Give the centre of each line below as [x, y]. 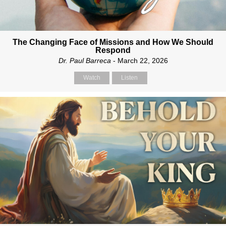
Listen [129, 77]
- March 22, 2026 [139, 60]
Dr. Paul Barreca [84, 60]
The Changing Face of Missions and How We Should [113, 42]
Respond [113, 50]
